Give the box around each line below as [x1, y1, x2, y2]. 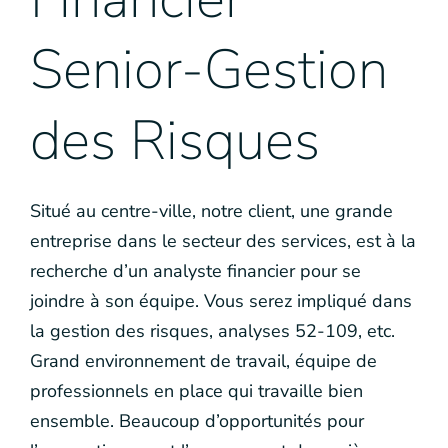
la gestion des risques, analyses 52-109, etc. [30, 318, 395, 343]
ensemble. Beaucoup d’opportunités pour [30, 408, 364, 433]
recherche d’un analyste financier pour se [30, 258, 361, 283]
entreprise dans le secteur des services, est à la [30, 228, 416, 253]
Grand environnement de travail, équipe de [30, 348, 377, 373]
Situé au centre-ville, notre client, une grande [30, 198, 393, 223]
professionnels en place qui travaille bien [30, 378, 363, 403]
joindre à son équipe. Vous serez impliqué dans [30, 288, 412, 313]
